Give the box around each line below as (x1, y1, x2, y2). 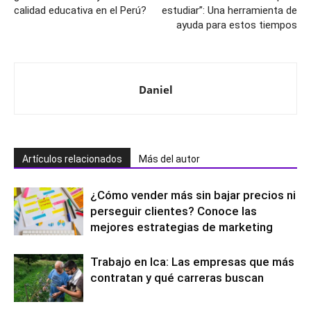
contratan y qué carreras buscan (90, 271, 264, 285)
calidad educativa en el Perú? (14, 4, 146, 17)
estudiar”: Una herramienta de (162, 4, 297, 17)
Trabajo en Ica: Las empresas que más (90, 255, 294, 269)
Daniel (138, 83, 173, 96)
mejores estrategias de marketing (90, 220, 273, 234)
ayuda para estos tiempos (176, 19, 297, 31)
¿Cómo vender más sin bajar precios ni (90, 188, 296, 202)
